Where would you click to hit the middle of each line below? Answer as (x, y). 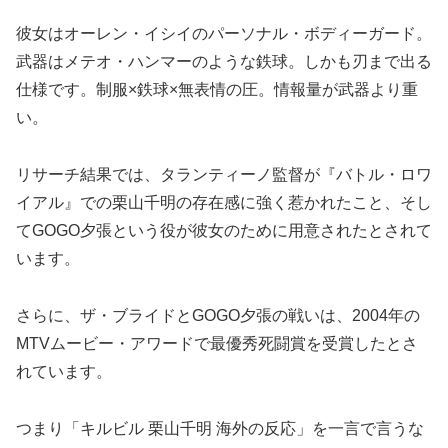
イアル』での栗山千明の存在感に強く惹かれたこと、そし (224, 203)
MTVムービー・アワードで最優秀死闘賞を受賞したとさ (217, 344)
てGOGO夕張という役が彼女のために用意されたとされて (224, 231)
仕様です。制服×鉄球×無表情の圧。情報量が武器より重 (217, 90)
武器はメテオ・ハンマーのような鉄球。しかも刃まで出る (224, 62)
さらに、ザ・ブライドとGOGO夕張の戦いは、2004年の (218, 316)
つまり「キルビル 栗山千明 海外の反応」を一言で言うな (220, 428)
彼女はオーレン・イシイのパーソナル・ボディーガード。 (224, 34)
